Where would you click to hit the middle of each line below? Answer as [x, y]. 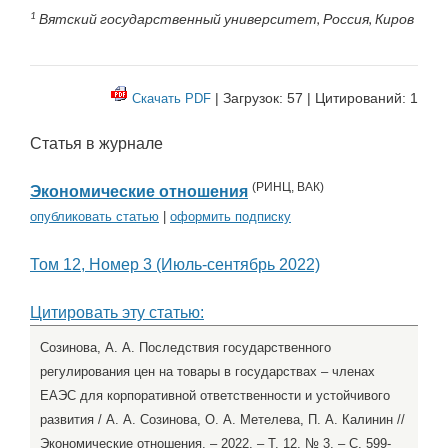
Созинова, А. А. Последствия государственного [185, 348]
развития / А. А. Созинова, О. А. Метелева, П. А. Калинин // [222, 420]
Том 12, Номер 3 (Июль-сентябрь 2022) [175, 265]
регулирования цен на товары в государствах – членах [207, 372]
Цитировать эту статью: [117, 313]
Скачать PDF [171, 98]
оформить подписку [230, 217]
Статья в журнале [96, 144]
